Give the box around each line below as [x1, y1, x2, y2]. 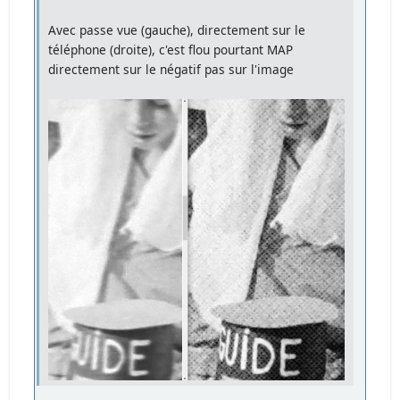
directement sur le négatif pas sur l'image [48, 61, 295, 79]
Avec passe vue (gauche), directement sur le [48, 21, 306, 39]
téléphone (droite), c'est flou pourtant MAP [48, 41, 294, 59]
